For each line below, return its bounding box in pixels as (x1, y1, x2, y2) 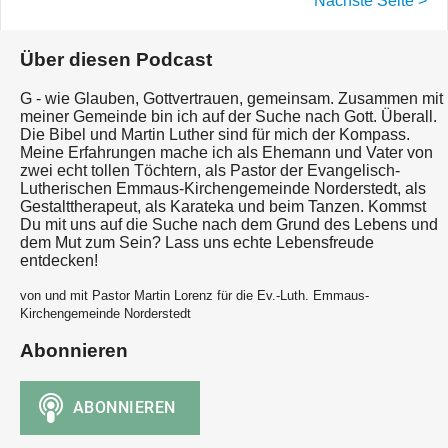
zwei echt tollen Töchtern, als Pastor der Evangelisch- (20, 161, 400, 179)
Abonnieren (20, 340, 128, 362)
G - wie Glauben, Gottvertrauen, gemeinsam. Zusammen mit (20, 89, 443, 107)
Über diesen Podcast (20, 48, 212, 70)
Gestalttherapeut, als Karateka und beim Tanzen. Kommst (20, 197, 426, 215)
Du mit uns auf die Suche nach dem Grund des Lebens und (20, 215, 438, 233)
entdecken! (20, 251, 98, 269)
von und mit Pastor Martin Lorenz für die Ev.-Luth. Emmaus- (20, 287, 369, 303)
